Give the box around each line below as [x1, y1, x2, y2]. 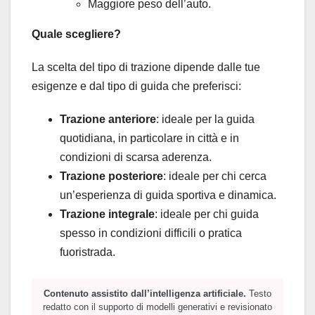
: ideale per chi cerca [163, 170, 266, 183]
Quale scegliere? [32, 28, 121, 41]
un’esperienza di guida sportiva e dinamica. [60, 189, 276, 202]
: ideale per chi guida [155, 208, 259, 221]
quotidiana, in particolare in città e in [60, 132, 239, 145]
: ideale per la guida [156, 113, 255, 126]
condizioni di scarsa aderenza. [60, 151, 212, 164]
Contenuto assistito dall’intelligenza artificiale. [44, 288, 246, 300]
